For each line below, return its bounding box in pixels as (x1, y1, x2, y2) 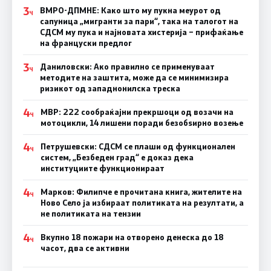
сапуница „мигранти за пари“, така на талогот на (39, 15, 238, 27)
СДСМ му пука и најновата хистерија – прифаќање (39, 26, 243, 38)
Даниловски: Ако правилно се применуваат (39, 60, 215, 72)
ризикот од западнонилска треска (39, 82, 180, 94)
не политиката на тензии (40, 207, 141, 219)
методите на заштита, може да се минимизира (39, 71, 229, 83)
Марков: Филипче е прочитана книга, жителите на (40, 186, 242, 197)
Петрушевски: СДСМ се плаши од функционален (40, 140, 235, 152)
